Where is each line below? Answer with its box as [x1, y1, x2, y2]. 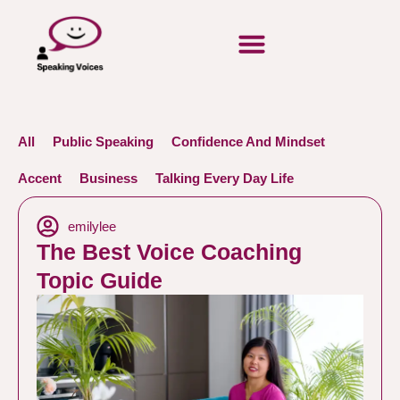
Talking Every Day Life [155, 171, 294, 186]
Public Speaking [53, 134, 154, 149]
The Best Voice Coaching [37, 239, 302, 264]
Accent [18, 171, 62, 186]
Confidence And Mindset [171, 134, 325, 149]
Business [79, 171, 137, 186]
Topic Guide [37, 268, 162, 293]
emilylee [68, 218, 116, 234]
